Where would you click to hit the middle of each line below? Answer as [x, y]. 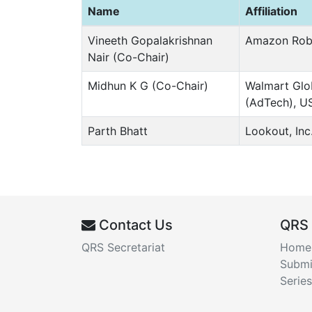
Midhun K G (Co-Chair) [148, 85]
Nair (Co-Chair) [128, 57]
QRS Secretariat [123, 247]
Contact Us [134, 225]
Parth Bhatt [118, 131]
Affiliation [271, 11]
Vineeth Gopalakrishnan [150, 40]
